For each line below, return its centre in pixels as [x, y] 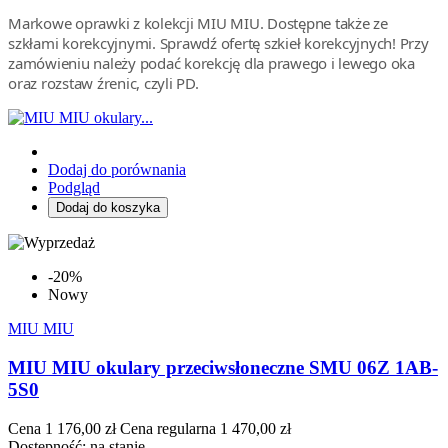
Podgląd [74, 188]
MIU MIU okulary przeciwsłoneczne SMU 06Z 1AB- [223, 367]
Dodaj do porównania [117, 170]
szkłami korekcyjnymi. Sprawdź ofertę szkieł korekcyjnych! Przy [218, 43]
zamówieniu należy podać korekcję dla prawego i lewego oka [211, 63]
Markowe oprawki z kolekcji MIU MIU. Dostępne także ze [198, 23]
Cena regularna [168, 428]
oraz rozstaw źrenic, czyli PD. [103, 83]
